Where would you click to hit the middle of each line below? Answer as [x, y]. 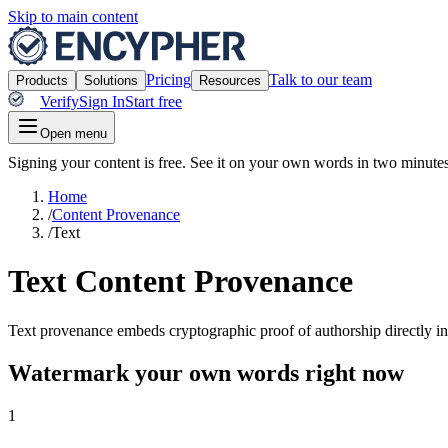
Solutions [111, 80]
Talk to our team [320, 79]
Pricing [168, 79]
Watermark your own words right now [206, 372]
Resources [230, 80]
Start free [153, 101]
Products [42, 80]
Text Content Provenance [180, 281]
